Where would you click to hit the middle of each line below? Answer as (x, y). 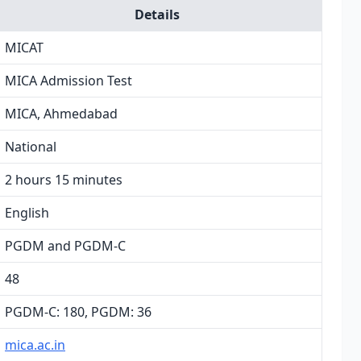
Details (157, 15)
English (27, 213)
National (31, 147)
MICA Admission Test (68, 81)
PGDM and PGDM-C (65, 246)
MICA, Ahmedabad (61, 114)
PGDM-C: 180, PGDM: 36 (78, 312)
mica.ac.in (35, 345)
